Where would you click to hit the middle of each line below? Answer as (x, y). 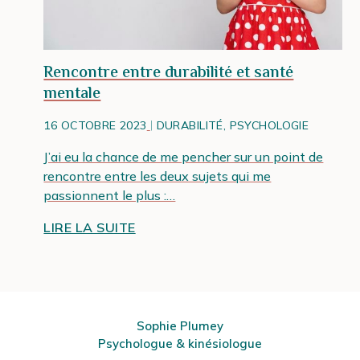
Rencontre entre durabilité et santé (169, 73)
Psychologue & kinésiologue (180, 343)
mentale (72, 94)
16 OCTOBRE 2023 (95, 126)
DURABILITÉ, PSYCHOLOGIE (231, 126)
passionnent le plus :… (110, 196)
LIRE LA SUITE (90, 228)
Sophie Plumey (180, 325)
